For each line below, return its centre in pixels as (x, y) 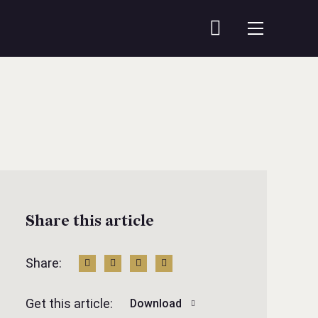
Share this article (90, 221)
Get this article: (69, 304)
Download (156, 303)
